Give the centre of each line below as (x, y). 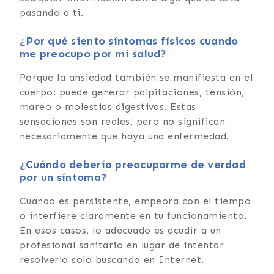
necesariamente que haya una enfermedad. (124, 136)
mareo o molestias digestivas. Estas (108, 106)
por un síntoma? (64, 177)
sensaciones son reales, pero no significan (123, 121)
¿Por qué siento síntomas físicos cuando (129, 41)
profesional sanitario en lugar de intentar (122, 245)
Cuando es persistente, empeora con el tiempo (135, 201)
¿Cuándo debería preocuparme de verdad (133, 164)
